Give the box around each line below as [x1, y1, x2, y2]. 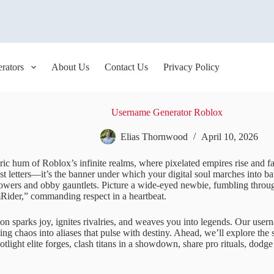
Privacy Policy [163, 62, 220, 72]
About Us [51, 62, 89, 72]
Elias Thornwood [120, 131, 188, 143]
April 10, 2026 [201, 131, 258, 143]
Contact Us [104, 62, 148, 72]
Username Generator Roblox [111, 107, 223, 117]
